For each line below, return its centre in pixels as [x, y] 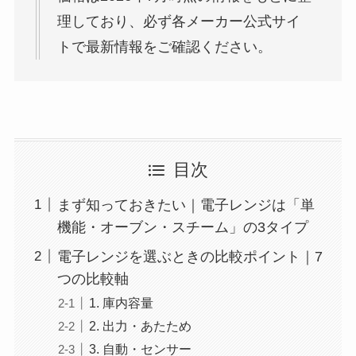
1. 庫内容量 [121, 302]
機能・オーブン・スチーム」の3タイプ [182, 227]
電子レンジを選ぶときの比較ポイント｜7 [190, 256]
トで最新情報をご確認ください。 [164, 47]
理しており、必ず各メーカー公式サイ [178, 21]
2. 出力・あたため [140, 325]
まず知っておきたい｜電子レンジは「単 [186, 205]
